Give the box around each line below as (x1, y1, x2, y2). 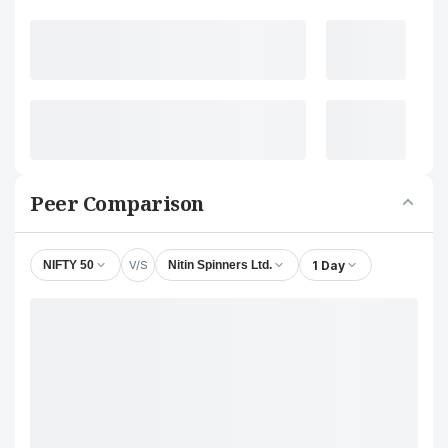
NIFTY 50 (43, 258, 94, 272)
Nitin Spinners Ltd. (168, 258, 272, 272)
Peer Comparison (30, 190, 204, 217)
